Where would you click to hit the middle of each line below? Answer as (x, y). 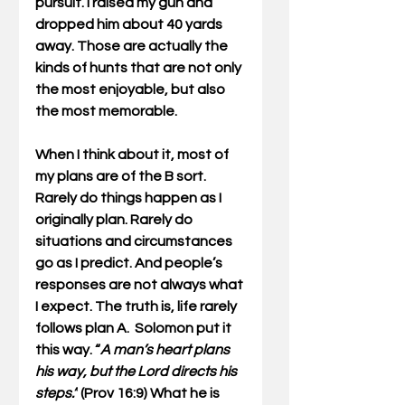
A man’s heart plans (166, 350)
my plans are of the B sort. (122, 177)
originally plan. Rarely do (115, 220)
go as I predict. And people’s (130, 264)
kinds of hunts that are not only (140, 68)
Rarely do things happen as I (130, 198)
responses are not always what (141, 285)
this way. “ (68, 350)
